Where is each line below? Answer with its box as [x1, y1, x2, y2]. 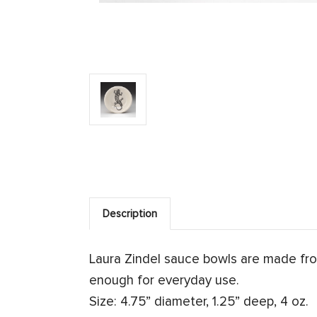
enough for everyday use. [89, 272, 239, 289]
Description [103, 207, 157, 221]
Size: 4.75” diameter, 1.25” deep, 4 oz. [89, 294, 309, 311]
